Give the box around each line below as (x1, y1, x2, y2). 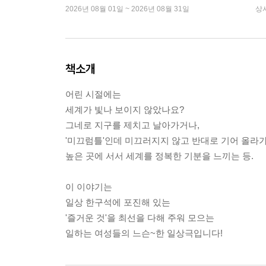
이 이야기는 (65, 182, 112, 192)
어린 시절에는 (65, 89, 121, 100)
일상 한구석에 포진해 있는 (65, 197, 170, 208)
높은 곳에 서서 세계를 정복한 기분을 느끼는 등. (65, 151, 254, 161)
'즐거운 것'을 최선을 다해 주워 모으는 (65, 213, 214, 223)
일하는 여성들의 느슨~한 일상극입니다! (65, 228, 223, 239)
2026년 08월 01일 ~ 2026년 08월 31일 (65, 5, 189, 14)
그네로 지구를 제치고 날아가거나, (65, 120, 199, 131)
